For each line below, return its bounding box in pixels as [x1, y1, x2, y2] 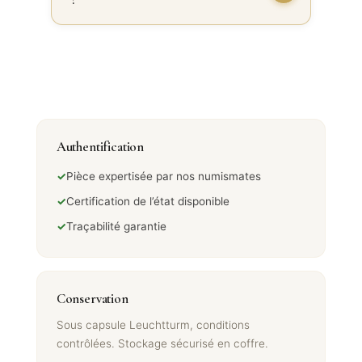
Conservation [56, 290, 128, 308]
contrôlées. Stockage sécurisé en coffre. [56, 337, 268, 351]
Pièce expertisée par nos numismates [65, 170, 261, 183]
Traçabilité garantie [65, 220, 166, 234]
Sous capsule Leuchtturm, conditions [56, 318, 250, 332]
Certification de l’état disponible [65, 195, 229, 208]
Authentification [56, 138, 145, 156]
